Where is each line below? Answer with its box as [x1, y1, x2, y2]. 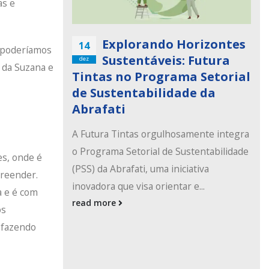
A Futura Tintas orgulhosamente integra [71, 127, 249, 141]
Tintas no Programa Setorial [71, 68, 250, 85]
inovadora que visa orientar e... [71, 179, 205, 193]
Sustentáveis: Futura [101, 52, 230, 68]
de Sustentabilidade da [71, 84, 216, 101]
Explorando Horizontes [101, 35, 246, 52]
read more [71, 196, 118, 208]
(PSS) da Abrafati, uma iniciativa [71, 162, 209, 175]
